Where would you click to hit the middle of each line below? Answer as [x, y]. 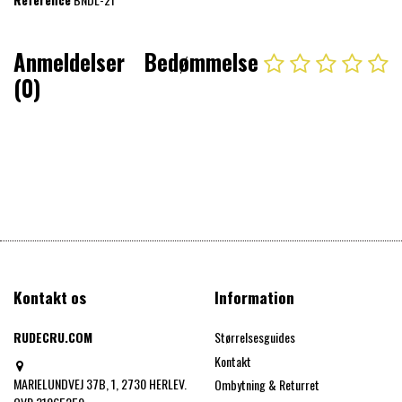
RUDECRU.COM [53, 337]
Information [254, 297]
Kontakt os [50, 297]
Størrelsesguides [255, 337]
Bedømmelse [201, 62]
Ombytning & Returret [267, 385]
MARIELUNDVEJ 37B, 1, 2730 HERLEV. [100, 383]
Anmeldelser [69, 62]
